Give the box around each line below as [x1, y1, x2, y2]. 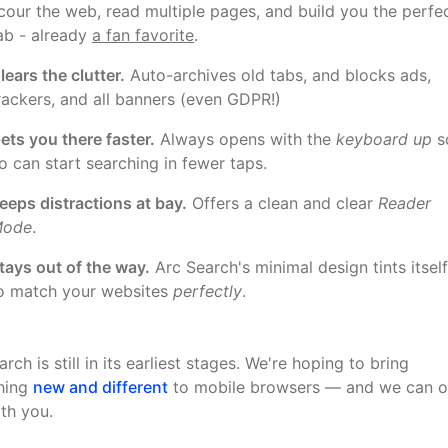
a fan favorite [92, 25, 194, 45]
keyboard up [336, 129, 432, 149]
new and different [33, 377, 168, 397]
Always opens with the [155, 129, 336, 149]
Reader [378, 193, 431, 213]
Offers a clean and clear [187, 193, 378, 213]
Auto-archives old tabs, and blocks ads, [125, 65, 431, 85]
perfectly [173, 281, 242, 301]
